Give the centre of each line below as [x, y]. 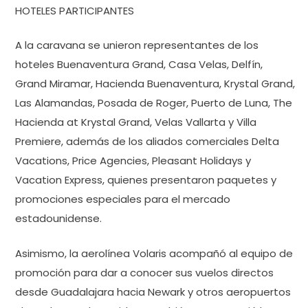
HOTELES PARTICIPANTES [75, 10]
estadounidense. [58, 218]
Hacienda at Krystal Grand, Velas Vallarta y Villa [136, 122]
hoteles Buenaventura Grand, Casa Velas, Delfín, [139, 64]
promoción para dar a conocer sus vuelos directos [144, 272]
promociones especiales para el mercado [123, 199]
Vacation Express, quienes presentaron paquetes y [146, 180]
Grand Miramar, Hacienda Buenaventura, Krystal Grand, [155, 84]
